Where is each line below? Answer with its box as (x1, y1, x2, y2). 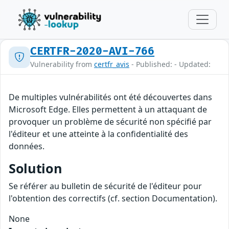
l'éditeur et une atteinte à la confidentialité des (9, 128, 188, 140)
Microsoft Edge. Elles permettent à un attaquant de (9, 104, 207, 115)
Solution (9, 159, 62, 177)
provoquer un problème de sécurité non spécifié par (9, 116, 212, 127)
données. (9, 141, 44, 152)
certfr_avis (94, 59, 129, 69)
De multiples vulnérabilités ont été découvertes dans (9, 91, 212, 103)
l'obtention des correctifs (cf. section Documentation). (9, 193, 217, 204)
